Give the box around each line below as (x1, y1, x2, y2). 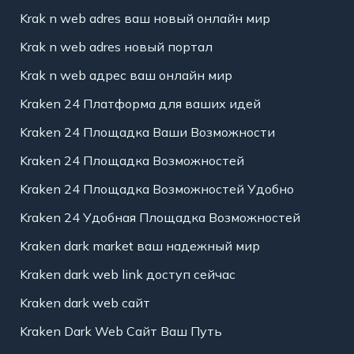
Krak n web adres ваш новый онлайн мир (19, 10, 270, 27)
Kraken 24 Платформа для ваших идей (19, 96, 261, 112)
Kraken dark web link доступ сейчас (19, 266, 235, 283)
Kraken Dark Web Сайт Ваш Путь (19, 323, 222, 340)
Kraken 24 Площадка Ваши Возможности (19, 124, 275, 141)
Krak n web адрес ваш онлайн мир (19, 67, 232, 84)
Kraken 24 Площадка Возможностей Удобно (19, 181, 294, 198)
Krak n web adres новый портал (19, 39, 213, 55)
